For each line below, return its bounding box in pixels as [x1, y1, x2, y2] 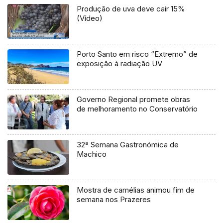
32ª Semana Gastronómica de [77, 140, 179, 150]
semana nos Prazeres [77, 195, 151, 205]
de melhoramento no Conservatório [77, 104, 198, 114]
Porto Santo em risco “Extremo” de [77, 49, 198, 59]
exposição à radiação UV [77, 59, 163, 69]
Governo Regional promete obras [77, 95, 191, 105]
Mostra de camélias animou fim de [77, 185, 195, 195]
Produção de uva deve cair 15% [77, 4, 186, 14]
